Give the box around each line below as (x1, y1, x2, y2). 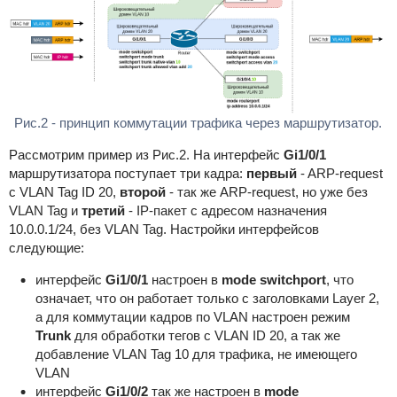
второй (119, 184, 166, 200)
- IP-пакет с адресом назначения (124, 203, 327, 219)
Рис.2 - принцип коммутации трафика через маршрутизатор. (14, 115, 383, 131)
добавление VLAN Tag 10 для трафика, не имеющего (35, 346, 357, 362)
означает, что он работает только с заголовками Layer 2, (35, 291, 379, 307)
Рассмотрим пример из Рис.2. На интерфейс (8, 147, 284, 163)
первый (245, 166, 297, 182)
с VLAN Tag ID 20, (8, 184, 120, 200)
